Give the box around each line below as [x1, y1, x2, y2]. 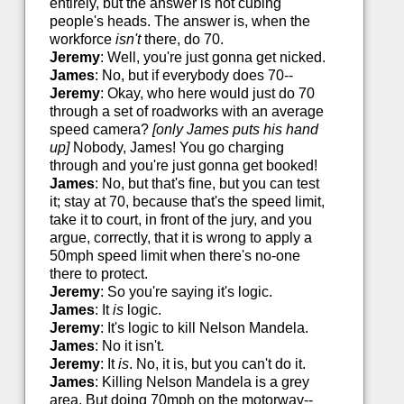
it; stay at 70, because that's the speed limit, [49, 194, 325, 210]
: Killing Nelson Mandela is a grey [94, 374, 309, 390]
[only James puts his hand [151, 122, 318, 138]
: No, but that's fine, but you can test [94, 176, 319, 192]
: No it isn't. [94, 338, 164, 354]
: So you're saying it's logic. [99, 284, 272, 300]
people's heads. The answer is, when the [49, 14, 310, 30]
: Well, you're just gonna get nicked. [99, 50, 326, 66]
